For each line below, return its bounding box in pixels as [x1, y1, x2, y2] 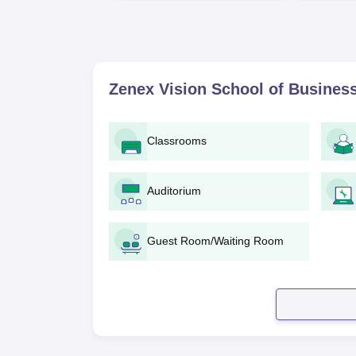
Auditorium [147, 184, 201, 197]
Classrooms [147, 134, 207, 147]
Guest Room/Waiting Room [147, 234, 284, 247]
